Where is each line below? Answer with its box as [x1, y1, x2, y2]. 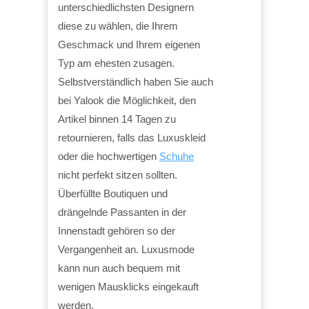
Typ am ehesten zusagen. [58, 57, 175, 69]
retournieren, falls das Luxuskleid [58, 131, 206, 143]
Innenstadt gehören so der [58, 224, 175, 237]
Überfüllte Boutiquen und [58, 187, 168, 199]
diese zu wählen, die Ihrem [58, 19, 178, 32]
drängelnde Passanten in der [58, 206, 186, 218]
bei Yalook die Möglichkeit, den [58, 94, 196, 106]
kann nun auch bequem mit [58, 261, 180, 274]
